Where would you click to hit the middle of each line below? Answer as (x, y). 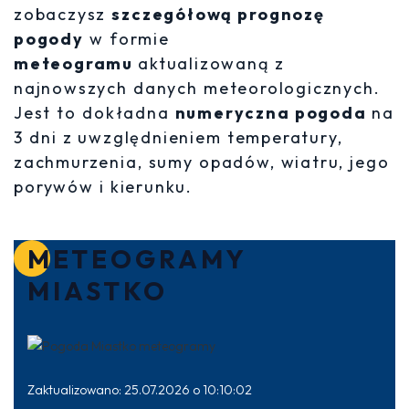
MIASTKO (98, 291)
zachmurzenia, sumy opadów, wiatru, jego (202, 162)
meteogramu (76, 63)
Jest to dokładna (94, 113)
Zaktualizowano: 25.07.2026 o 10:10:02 (140, 390)
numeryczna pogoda (273, 113)
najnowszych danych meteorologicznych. (197, 88)
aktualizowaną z (211, 63)
